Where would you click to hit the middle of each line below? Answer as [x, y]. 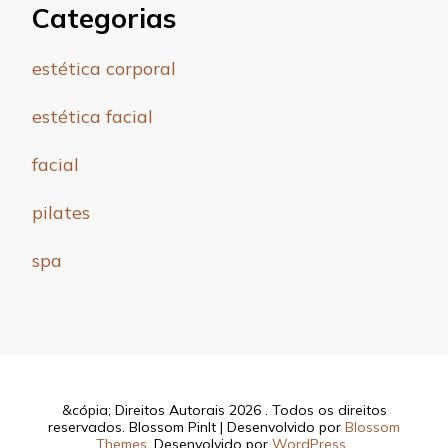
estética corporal [104, 68]
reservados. [88, 426]
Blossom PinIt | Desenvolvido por [237, 426]
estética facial [92, 116]
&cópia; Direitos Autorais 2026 [163, 409]
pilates [61, 212]
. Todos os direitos [325, 409]
